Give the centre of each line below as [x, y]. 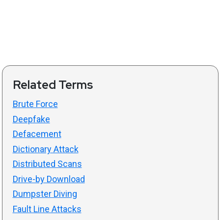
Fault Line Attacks [47, 209]
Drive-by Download [49, 179]
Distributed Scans [47, 164]
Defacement [37, 134]
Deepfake [31, 119]
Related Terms [53, 85]
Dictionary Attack [45, 149]
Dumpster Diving [45, 194]
